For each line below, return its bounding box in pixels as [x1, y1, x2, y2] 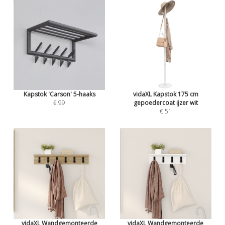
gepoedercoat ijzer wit [133, 98, 198, 107]
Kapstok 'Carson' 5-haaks [23, 89, 95, 98]
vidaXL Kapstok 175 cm [133, 89, 198, 98]
